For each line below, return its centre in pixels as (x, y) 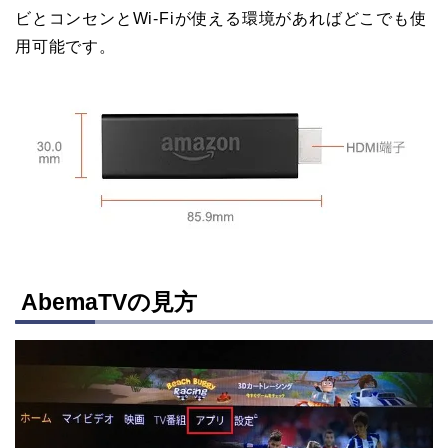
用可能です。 (65, 46)
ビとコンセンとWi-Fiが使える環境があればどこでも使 (221, 18)
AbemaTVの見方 (109, 302)
